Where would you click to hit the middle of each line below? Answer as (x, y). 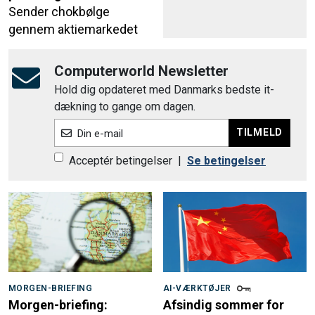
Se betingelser (226, 160)
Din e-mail (100, 133)
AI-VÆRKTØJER (197, 289)
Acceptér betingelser (121, 160)
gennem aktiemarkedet (73, 29)
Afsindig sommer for (224, 305)
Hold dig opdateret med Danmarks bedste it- (164, 89)
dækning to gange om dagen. (125, 106)
